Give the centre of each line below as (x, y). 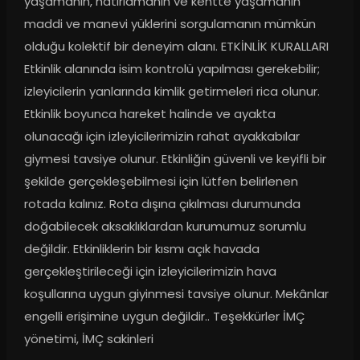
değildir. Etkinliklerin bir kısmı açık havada (141, 249)
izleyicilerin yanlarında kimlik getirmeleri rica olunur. (172, 92)
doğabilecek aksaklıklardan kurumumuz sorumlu (165, 227)
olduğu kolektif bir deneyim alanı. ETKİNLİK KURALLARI (176, 47)
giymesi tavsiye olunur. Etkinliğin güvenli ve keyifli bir (175, 159)
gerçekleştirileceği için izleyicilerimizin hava (150, 272)
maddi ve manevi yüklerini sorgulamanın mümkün (170, 24)
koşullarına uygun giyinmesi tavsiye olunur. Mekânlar (176, 294)
